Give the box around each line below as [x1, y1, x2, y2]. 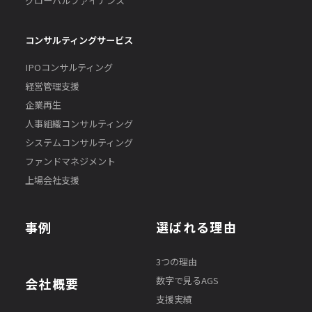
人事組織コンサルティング [24, 116, 133, 130]
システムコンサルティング [24, 135, 133, 149]
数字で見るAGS [156, 274, 219, 288]
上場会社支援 [24, 173, 79, 187]
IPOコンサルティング [24, 60, 113, 74]
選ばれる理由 [156, 217, 237, 236]
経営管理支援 [24, 79, 79, 93]
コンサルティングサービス [24, 33, 133, 47]
